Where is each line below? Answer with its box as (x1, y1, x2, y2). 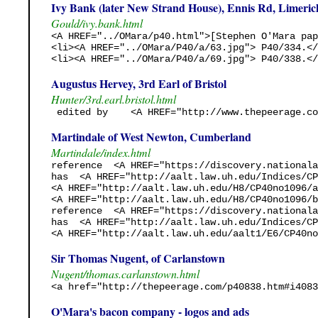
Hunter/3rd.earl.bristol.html (51, 91, 176, 106)
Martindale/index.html (51, 144, 150, 160)
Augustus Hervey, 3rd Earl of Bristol (51, 75, 226, 92)
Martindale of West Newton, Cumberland (51, 128, 251, 145)
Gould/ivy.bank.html (51, 15, 143, 31)
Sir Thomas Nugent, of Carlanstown (51, 249, 225, 266)
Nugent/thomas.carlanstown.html (51, 265, 199, 281)
